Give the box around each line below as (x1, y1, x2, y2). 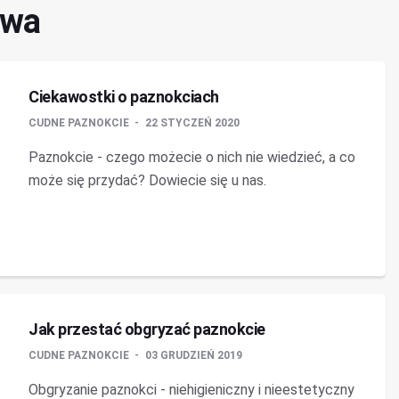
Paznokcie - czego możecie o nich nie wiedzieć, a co (28, 149, 355, 166)
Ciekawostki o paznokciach (28, 87, 219, 106)
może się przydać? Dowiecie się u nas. (28, 172, 266, 189)
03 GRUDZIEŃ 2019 (145, 349, 242, 362)
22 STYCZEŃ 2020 (145, 117, 240, 129)
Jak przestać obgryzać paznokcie (28, 320, 265, 338)
